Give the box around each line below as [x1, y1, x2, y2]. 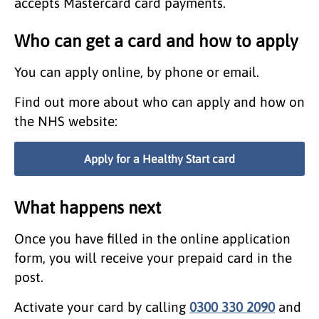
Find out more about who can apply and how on [14, 93, 305, 110]
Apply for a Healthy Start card [84, 152, 235, 165]
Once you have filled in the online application [14, 230, 291, 246]
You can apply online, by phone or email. [14, 63, 259, 80]
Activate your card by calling [14, 298, 189, 315]
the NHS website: [14, 113, 117, 129]
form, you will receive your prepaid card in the [14, 249, 292, 266]
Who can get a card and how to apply [14, 31, 298, 51]
